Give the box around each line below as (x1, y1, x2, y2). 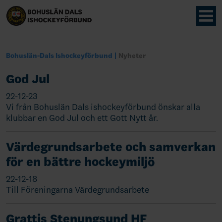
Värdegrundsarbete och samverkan (6, 139, 216, 155)
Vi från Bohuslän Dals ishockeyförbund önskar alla (6, 102, 200, 112)
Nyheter (118, 52, 147, 60)
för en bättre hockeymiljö (6, 154, 155, 169)
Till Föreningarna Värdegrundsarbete (6, 184, 149, 195)
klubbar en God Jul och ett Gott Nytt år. (6, 112, 158, 123)
